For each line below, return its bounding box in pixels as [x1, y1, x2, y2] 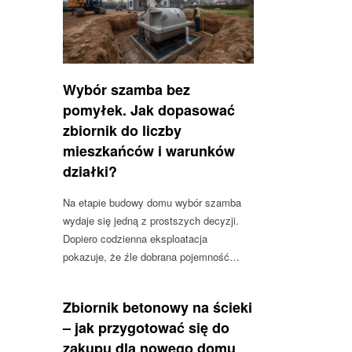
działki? [63, 160, 117, 181]
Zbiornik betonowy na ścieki [63, 296, 252, 317]
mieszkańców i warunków [63, 140, 235, 161]
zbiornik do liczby [63, 119, 181, 141]
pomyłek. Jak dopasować [63, 99, 235, 120]
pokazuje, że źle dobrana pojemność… [63, 248, 240, 264]
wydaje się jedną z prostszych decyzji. [63, 212, 239, 228]
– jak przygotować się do [63, 317, 229, 338]
